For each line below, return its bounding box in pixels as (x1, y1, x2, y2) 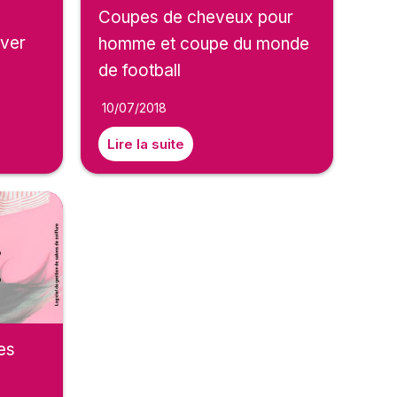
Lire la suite (107, 135, 184, 152)
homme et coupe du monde (98, 33, 309, 54)
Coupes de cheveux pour (98, 6, 293, 27)
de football (98, 59, 181, 81)
